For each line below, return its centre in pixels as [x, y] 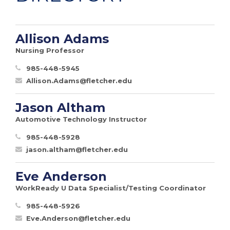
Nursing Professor [50, 50]
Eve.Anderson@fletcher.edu [78, 218]
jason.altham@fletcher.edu [77, 149]
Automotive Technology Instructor [81, 119]
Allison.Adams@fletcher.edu [79, 80]
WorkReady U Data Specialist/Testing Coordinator [111, 188]
